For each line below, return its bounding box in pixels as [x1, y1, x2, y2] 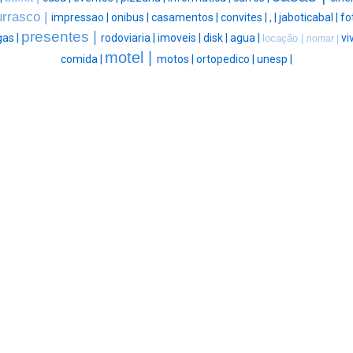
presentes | [21, 28, 101, 46]
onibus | [110, 11, 151, 24]
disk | [203, 32, 230, 45]
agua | [230, 32, 262, 45]
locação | [262, 32, 307, 45]
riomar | [307, 33, 341, 45]
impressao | [50, 11, 111, 24]
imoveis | [158, 32, 203, 45]
